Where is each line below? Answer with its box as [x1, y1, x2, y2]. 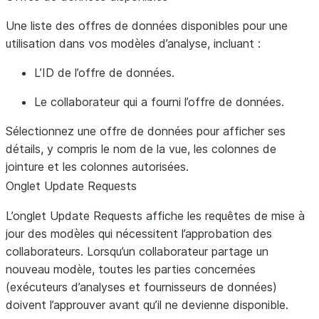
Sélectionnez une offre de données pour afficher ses [6, 124, 286, 138]
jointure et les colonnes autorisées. [6, 159, 189, 174]
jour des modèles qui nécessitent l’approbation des [6, 226, 272, 241]
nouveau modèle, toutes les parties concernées [6, 262, 256, 276]
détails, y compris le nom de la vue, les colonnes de [6, 142, 276, 156]
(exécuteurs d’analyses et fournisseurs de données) [6, 280, 277, 294]
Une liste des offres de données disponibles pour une [6, 19, 288, 33]
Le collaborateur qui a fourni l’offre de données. [34, 95, 284, 109]
